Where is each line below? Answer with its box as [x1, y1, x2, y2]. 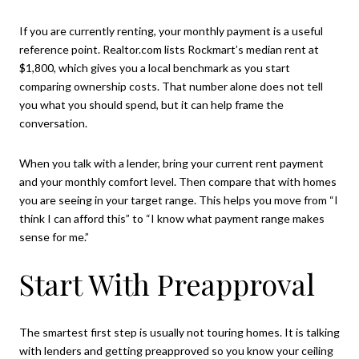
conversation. [19, 116, 87, 131]
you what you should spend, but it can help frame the [19, 98, 284, 112]
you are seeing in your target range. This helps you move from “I [19, 192, 338, 207]
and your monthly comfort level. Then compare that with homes [19, 174, 337, 188]
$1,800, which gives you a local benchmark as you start [19, 61, 290, 75]
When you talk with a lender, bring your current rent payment [19, 155, 324, 170]
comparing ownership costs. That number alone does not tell [19, 79, 323, 94]
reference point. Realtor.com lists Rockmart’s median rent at [19, 42, 319, 57]
